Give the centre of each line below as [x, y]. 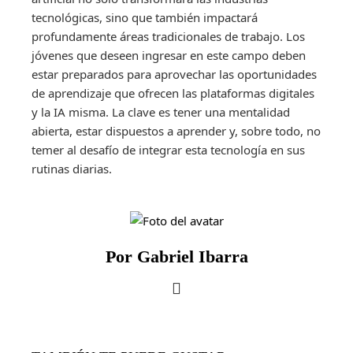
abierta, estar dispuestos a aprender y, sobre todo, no [176, 130]
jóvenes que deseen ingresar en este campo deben [169, 55]
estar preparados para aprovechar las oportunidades [174, 74]
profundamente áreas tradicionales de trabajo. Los [168, 36]
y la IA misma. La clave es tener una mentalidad [161, 111]
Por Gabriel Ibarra [176, 256]
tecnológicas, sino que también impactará [145, 17]
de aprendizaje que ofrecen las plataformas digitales [173, 93]
